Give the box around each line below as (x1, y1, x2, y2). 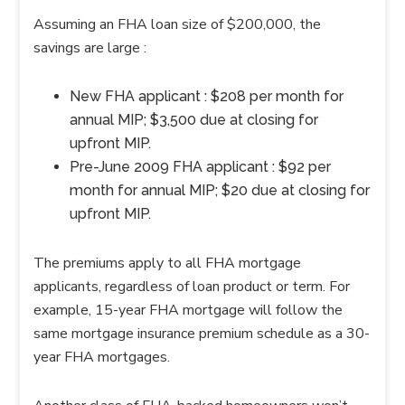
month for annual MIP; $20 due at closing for (70, 182, 371, 199)
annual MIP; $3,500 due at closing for (70, 111, 319, 128)
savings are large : (33, 38, 147, 58)
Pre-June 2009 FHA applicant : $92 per (70, 158, 332, 175)
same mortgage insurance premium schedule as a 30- (33, 324, 371, 344)
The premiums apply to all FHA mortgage (33, 253, 302, 273)
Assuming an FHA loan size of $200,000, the (33, 14, 322, 34)
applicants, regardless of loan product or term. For (33, 277, 351, 297)
